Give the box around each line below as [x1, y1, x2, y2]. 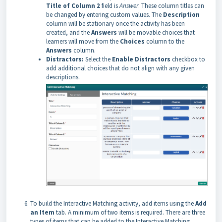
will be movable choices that [117, 28, 195, 37]
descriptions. [46, 73, 80, 82]
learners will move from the [46, 37, 120, 46]
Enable [112, 55, 135, 64]
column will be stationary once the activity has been [46, 19, 185, 28]
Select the [84, 55, 112, 64]
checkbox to [170, 55, 205, 64]
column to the [145, 37, 184, 46]
